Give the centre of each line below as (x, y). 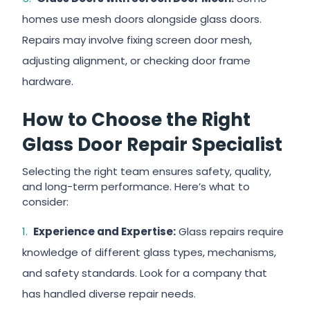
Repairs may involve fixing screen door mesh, (137, 40)
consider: (46, 202)
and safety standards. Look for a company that (145, 273)
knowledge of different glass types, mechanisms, (149, 252)
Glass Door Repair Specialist (153, 145)
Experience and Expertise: (103, 231)
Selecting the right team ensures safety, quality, (147, 171)
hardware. (48, 81)
